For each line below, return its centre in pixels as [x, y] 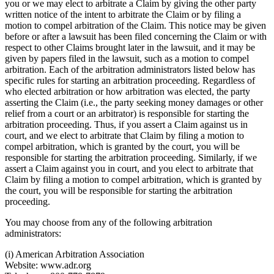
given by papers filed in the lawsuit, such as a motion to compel [127, 59]
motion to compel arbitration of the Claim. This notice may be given [135, 26]
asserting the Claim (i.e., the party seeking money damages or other [134, 103]
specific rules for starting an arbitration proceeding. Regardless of [130, 81]
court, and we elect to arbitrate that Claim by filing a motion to [124, 136]
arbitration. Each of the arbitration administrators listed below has [130, 70]
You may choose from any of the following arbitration [109, 223]
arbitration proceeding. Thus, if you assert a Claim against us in [126, 125]
